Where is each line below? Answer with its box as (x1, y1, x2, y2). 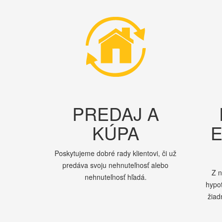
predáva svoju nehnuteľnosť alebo (62, 160, 169, 170)
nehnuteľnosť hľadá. (84, 171, 147, 182)
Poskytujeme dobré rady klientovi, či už (55, 148, 177, 158)
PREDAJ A (72, 100, 159, 126)
